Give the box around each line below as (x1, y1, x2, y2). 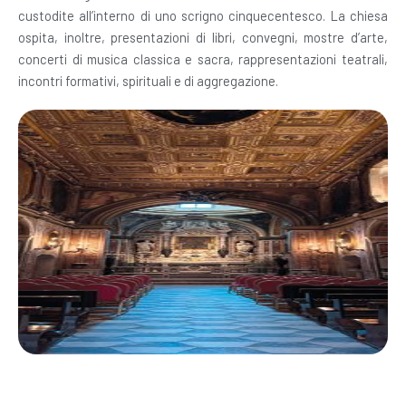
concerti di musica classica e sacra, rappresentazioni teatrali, (18, 51, 388, 67)
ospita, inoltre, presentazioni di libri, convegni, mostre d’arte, (18, 29, 388, 45)
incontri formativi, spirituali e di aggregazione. (18, 72, 278, 89)
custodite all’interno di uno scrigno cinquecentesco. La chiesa (18, 7, 388, 24)
